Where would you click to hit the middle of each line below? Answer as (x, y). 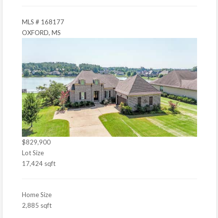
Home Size (37, 194)
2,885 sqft (37, 205)
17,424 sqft (39, 163)
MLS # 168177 (43, 22)
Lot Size (33, 153)
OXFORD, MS (41, 33)
